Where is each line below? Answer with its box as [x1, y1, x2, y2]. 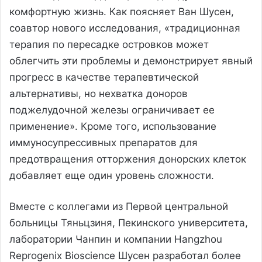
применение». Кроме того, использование [9, 120, 216, 132]
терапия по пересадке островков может [9, 38, 209, 50]
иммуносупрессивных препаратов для [9, 136, 198, 149]
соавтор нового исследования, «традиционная [9, 22, 240, 34]
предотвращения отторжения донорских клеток [9, 153, 246, 165]
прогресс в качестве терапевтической [9, 71, 199, 83]
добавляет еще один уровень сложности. [9, 169, 214, 181]
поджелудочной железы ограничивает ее [9, 104, 215, 116]
